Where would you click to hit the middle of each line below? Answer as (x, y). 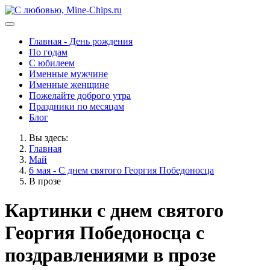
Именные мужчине (68, 74)
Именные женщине (69, 85)
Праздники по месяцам (77, 106)
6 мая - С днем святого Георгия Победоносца (121, 170)
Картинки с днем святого (114, 211)
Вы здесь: (51, 138)
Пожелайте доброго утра (80, 96)
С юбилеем (52, 63)
